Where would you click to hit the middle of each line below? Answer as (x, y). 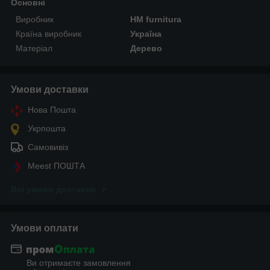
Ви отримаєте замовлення (79, 263)
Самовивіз (48, 147)
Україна (146, 33)
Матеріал (34, 48)
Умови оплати (45, 228)
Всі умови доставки (53, 189)
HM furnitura (156, 19)
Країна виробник (49, 33)
